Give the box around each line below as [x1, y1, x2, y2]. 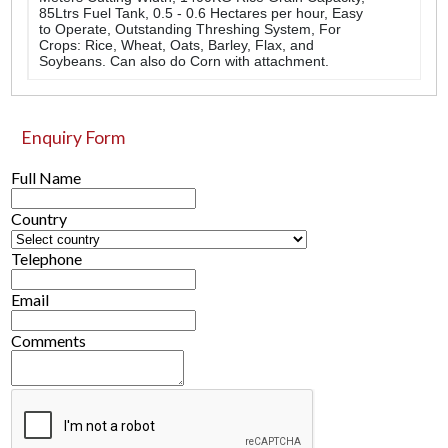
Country [11, 209, 68, 229]
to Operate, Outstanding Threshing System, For [39, 20, 342, 37]
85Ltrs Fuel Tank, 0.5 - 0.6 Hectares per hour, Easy [39, 4, 364, 21]
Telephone [11, 249, 83, 269]
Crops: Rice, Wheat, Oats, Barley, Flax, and [39, 36, 315, 53]
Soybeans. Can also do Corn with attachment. [39, 52, 330, 69]
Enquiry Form [21, 127, 126, 149]
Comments [11, 331, 87, 351]
